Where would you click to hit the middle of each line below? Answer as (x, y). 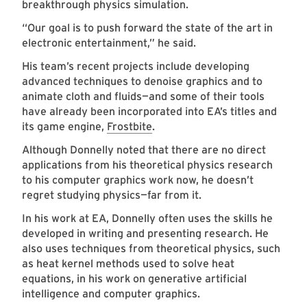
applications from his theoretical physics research (147, 165)
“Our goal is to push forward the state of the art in (147, 28)
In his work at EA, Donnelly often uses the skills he (147, 219)
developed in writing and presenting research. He (145, 234)
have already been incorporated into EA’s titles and (149, 112)
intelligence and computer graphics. (112, 294)
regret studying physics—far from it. (113, 195)
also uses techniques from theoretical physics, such (151, 249)
